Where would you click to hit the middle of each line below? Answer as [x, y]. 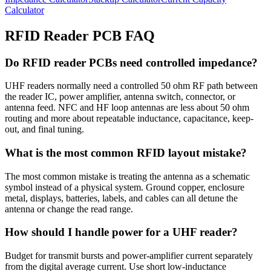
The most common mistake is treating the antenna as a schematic [127, 176]
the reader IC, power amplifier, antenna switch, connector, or [120, 97]
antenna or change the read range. [69, 209]
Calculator [24, 10]
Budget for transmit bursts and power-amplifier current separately [129, 256]
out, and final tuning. [44, 129]
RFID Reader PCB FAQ [80, 35]
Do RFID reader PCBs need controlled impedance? [131, 62]
